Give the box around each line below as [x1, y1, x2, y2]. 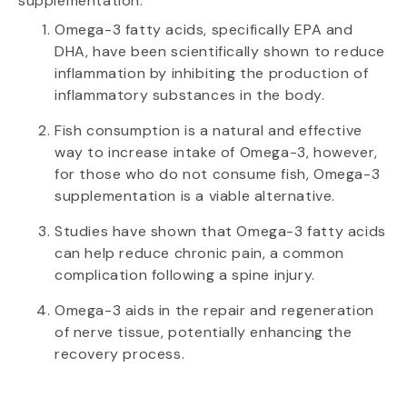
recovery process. [55, 344, 185, 364]
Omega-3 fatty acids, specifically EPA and [55, 20, 353, 40]
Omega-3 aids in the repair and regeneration [55, 301, 374, 321]
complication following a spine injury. [55, 265, 315, 285]
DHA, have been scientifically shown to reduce [55, 42, 386, 62]
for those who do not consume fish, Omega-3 [55, 164, 381, 184]
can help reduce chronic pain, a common [55, 243, 344, 263]
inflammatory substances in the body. [55, 85, 325, 105]
